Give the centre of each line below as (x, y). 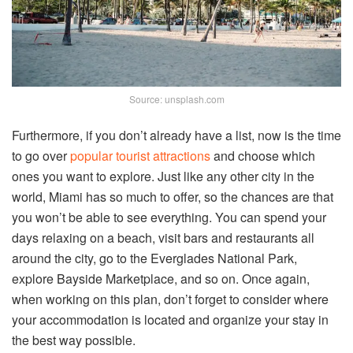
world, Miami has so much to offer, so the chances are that (173, 196)
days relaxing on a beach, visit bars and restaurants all (163, 237)
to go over (41, 155)
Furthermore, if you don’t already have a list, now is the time (176, 135)
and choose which (263, 155)
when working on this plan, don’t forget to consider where (170, 299)
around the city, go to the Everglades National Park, (154, 258)
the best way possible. (74, 340)
